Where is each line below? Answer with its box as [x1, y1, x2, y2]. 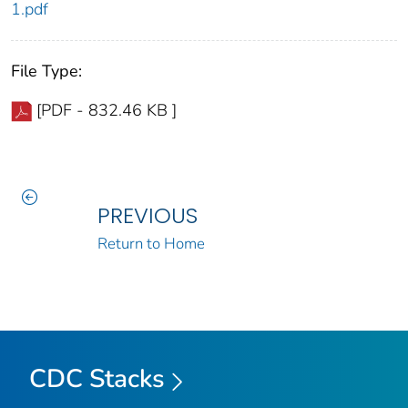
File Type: [11, 60, 82, 83]
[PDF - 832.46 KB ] [36, 99, 177, 122]
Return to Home [97, 233, 205, 255]
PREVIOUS [97, 200, 198, 231]
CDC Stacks [29, 362, 165, 397]
